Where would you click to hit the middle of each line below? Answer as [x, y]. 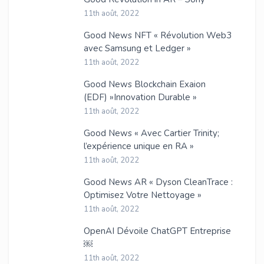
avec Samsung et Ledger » [137, 48]
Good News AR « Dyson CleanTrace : [158, 182]
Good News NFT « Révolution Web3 [157, 35]
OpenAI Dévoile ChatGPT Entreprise [157, 231]
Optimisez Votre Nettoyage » [142, 195]
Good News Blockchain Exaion [144, 84]
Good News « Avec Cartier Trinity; [151, 133]
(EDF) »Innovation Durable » [140, 97]
